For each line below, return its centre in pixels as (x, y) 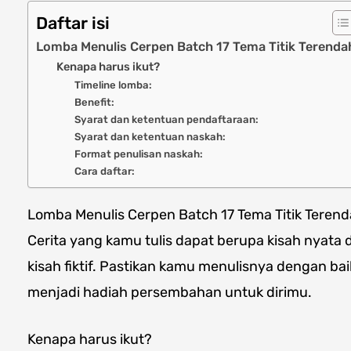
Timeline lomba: (113, 85)
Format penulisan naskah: (138, 154)
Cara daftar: (104, 171)
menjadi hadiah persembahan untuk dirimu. (170, 292)
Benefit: (94, 102)
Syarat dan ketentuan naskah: (150, 136)
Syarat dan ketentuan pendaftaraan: (166, 119)
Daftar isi (73, 23)
